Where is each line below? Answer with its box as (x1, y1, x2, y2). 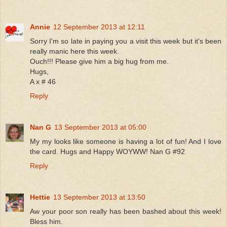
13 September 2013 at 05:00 (54, 123, 146, 131)
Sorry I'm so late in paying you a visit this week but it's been (30, 36, 221, 45)
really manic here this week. (30, 47, 119, 55)
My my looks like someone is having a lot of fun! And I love (30, 137, 221, 145)
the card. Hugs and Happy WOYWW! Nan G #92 (30, 147, 185, 156)
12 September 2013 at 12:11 (53, 22, 145, 31)
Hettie (30, 193, 50, 201)
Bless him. (30, 217, 63, 225)
